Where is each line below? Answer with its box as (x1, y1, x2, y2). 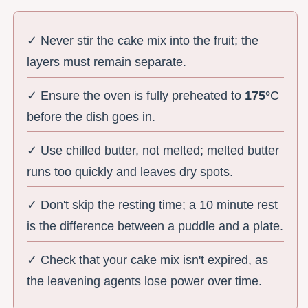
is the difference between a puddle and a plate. (27, 219, 284, 234)
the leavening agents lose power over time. (27, 274, 263, 289)
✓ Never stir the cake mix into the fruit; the (27, 34, 259, 48)
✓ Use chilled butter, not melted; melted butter (27, 143, 280, 157)
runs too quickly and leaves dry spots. (27, 164, 234, 179)
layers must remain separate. (27, 55, 187, 69)
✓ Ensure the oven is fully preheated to (27, 88, 245, 102)
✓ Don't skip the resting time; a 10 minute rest (27, 198, 278, 212)
